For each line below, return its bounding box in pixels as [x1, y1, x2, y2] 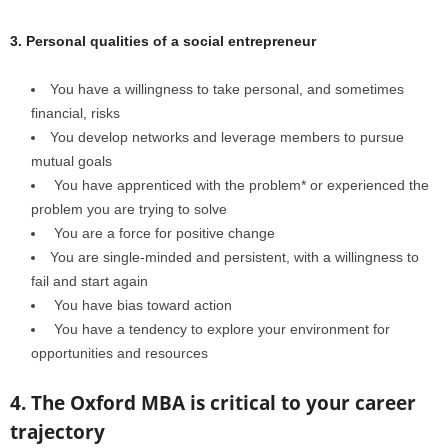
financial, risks [31, 105, 120, 121]
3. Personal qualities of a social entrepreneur [10, 33, 316, 49]
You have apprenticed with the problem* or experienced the [50, 177, 429, 193]
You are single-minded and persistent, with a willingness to [50, 249, 419, 265]
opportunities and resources [31, 345, 208, 361]
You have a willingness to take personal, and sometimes [50, 81, 404, 97]
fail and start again [31, 273, 148, 289]
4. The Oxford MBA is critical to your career [10, 390, 416, 416]
